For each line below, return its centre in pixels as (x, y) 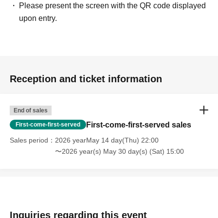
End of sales (31, 110)
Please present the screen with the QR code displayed (113, 6)
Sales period (29, 140)
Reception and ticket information (86, 79)
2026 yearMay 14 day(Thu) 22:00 (107, 140)
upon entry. (38, 18)
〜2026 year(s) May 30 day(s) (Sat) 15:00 (119, 151)
